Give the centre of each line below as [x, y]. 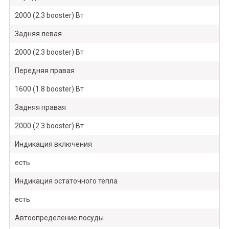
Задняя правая [40, 108]
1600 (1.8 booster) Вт [49, 89]
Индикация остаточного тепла [66, 181]
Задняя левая [38, 34]
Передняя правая [44, 71]
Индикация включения [53, 144]
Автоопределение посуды [59, 218]
